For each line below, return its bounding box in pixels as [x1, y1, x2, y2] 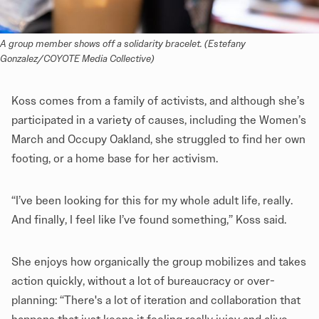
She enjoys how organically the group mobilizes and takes [11, 255, 306, 269]
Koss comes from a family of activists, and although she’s [11, 94, 305, 108]
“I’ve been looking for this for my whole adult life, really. [11, 194, 293, 208]
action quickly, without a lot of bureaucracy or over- [11, 274, 275, 288]
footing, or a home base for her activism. [11, 152, 218, 166]
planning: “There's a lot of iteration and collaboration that [11, 293, 300, 308]
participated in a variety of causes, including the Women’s [11, 113, 306, 127]
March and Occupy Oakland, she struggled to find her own [11, 132, 305, 147]
